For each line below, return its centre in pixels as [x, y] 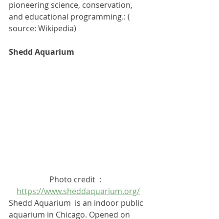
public [133, 203]
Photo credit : [78, 180]
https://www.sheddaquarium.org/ [78, 191]
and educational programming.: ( [70, 17]
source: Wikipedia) [43, 29]
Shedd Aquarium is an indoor [65, 203]
